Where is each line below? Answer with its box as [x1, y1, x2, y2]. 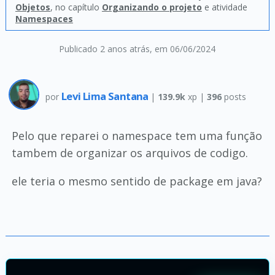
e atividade [201, 1, 247, 13]
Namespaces [15, 13, 73, 25]
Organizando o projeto [101, 1, 202, 13]
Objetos [15, 1, 50, 13]
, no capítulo [50, 1, 102, 13]
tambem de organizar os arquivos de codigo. [11, 145, 248, 160]
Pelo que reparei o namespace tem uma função [11, 128, 262, 143]
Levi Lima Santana [61, 88, 151, 103]
